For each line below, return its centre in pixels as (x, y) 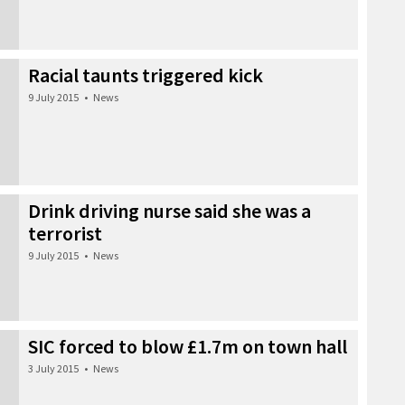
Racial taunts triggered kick (146, 75)
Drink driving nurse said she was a (170, 210)
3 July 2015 (53, 368)
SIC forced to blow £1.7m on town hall (188, 346)
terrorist (65, 233)
